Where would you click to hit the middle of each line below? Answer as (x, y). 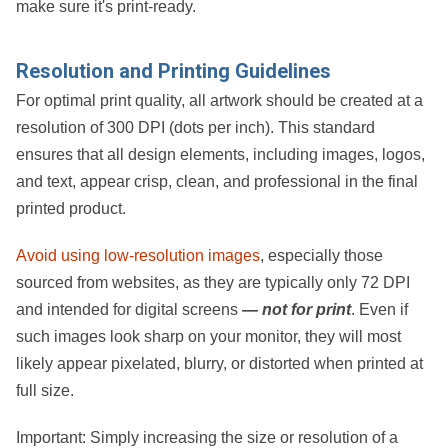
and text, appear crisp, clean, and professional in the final (217, 181)
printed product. (71, 208)
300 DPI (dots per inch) (188, 127)
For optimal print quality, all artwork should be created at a (219, 100)
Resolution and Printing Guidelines (173, 70)
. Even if (379, 309)
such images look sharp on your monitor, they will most (208, 336)
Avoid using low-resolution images (138, 255)
